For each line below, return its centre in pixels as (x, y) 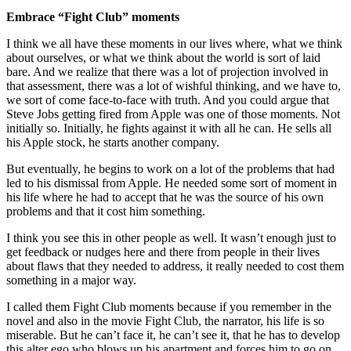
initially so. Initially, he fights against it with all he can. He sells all (169, 128)
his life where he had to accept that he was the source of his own (165, 197)
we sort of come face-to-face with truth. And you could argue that (168, 100)
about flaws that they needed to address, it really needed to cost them (175, 266)
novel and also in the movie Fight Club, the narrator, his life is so (165, 320)
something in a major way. (71, 280)
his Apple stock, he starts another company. (113, 142)
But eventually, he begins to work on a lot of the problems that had (170, 168)
